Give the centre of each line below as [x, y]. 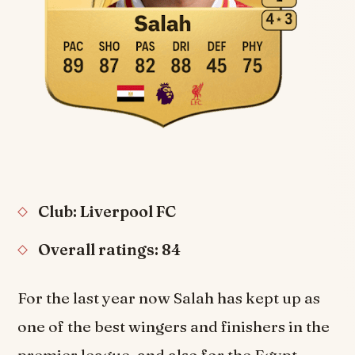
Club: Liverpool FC [107, 211]
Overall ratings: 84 [110, 250]
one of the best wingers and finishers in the [174, 326]
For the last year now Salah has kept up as [169, 298]
